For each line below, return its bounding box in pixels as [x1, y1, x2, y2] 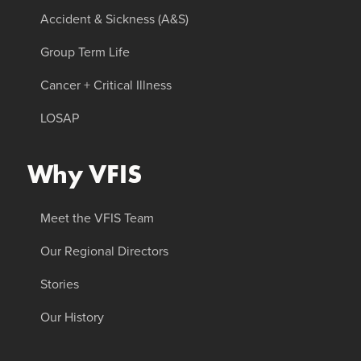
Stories [39, 275, 79, 293]
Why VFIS [27, 158, 142, 191]
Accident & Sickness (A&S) [39, 10, 189, 28]
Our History [39, 308, 104, 326]
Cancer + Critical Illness [39, 76, 172, 94]
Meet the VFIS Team [39, 209, 154, 227]
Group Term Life [39, 43, 130, 61]
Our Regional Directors [39, 242, 168, 260]
